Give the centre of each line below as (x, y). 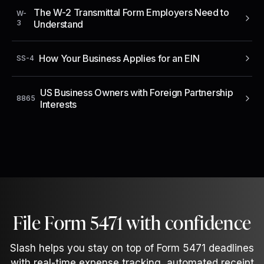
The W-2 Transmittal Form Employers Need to (131, 12)
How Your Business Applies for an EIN (119, 58)
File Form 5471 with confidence (132, 222)
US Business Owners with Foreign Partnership (137, 92)
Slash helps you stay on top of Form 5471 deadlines (132, 248)
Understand (58, 24)
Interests (59, 104)
